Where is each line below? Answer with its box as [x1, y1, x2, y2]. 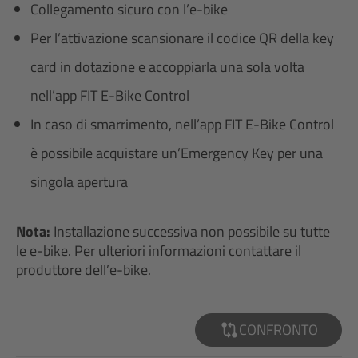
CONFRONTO [238, 319, 318, 340]
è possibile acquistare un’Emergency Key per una [30, 142, 323, 164]
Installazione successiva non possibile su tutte [50, 221, 330, 242]
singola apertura [30, 171, 128, 193]
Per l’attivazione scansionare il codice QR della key [30, 27, 334, 49]
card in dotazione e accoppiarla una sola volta [30, 56, 304, 78]
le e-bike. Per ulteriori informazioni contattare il [16, 240, 301, 261]
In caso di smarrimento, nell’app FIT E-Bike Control [30, 113, 334, 135]
